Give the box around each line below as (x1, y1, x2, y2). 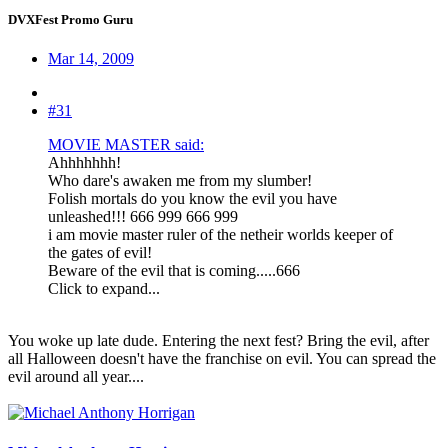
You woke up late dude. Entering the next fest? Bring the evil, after (8, 332, 429, 350)
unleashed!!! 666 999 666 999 (48, 208, 238, 226)
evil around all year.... (8, 368, 144, 386)
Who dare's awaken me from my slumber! (48, 172, 312, 190)
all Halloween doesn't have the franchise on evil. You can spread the (8, 350, 436, 368)
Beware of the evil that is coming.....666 (48, 262, 300, 280)
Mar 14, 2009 (48, 50, 134, 68)
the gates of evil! (48, 244, 152, 262)
